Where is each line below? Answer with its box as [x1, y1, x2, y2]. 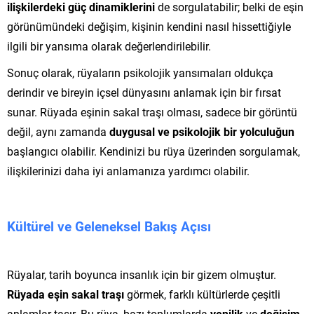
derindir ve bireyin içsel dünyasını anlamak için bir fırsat [7, 84, 281, 100]
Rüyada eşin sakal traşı [7, 286, 124, 301]
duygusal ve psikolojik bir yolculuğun [109, 123, 294, 139]
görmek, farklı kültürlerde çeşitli [124, 286, 280, 301]
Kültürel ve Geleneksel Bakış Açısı [7, 217, 211, 235]
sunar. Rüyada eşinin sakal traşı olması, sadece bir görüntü [7, 104, 297, 119]
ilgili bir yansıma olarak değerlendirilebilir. [7, 38, 211, 53]
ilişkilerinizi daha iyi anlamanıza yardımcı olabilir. [7, 163, 250, 178]
